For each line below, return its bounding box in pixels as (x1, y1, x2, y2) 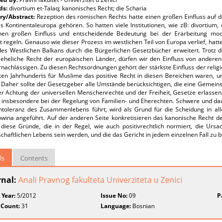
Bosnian (131, 202, 155, 210)
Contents (20, 154, 48, 163)
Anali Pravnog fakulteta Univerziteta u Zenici (18, 174, 182, 185)
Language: (101, 202, 131, 210)
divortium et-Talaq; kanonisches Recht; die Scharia (9, 4, 147, 12)
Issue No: (101, 191, 128, 200)
